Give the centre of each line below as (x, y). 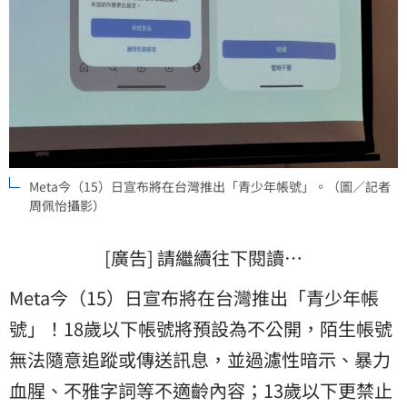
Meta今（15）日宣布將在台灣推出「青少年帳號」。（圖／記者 (210, 186)
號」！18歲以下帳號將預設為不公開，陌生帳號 (201, 328)
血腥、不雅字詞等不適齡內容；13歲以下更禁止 (201, 390)
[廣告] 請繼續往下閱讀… (203, 257)
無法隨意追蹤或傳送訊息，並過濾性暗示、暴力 (200, 359)
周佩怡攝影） (67, 205)
